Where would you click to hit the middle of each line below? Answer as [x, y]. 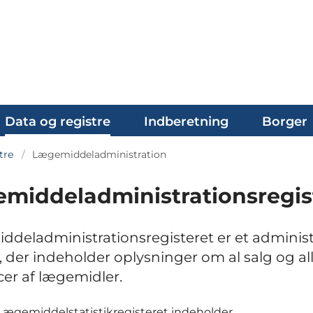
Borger [285, 122]
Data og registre [58, 122]
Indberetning [186, 122]
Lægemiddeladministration [99, 154]
